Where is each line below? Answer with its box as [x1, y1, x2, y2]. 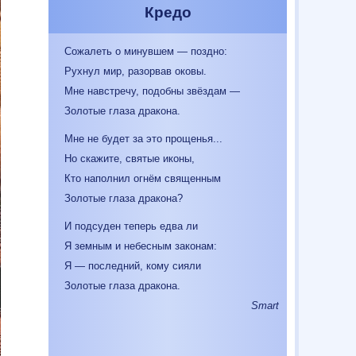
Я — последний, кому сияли [64, 260, 201, 272]
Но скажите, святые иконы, [64, 153, 195, 164]
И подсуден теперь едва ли [64, 220, 198, 232]
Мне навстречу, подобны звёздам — [64, 85, 240, 97]
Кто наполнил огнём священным [64, 172, 221, 184]
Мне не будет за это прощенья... [64, 133, 222, 145]
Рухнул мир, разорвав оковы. [64, 65, 207, 77]
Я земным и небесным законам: [64, 240, 217, 252]
